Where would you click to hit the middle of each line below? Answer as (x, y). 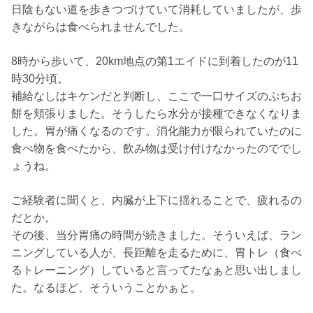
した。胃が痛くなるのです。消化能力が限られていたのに (156, 131)
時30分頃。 (40, 79)
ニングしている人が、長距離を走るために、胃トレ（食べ (156, 253)
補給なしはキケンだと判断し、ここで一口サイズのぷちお (156, 96)
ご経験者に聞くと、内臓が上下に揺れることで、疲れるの (156, 201)
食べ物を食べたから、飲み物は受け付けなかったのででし (156, 149)
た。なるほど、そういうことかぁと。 (106, 288)
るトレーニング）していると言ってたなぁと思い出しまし (156, 270)
